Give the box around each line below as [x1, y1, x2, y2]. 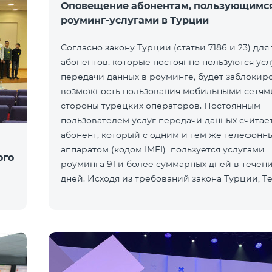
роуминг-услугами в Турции [61, 15, 209, 26]
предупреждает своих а [61, 188, 168, 199]
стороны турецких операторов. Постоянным [61, 100, 260, 111]
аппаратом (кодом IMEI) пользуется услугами [61, 144, 265, 155]
